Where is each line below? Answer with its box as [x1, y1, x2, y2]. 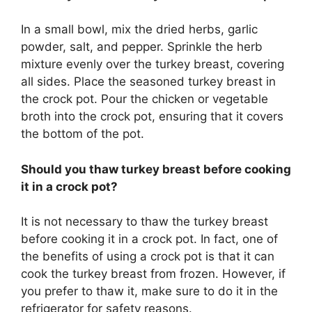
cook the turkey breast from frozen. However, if [21, 267, 286, 281]
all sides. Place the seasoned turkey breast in [21, 75, 276, 89]
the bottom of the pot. [21, 127, 144, 141]
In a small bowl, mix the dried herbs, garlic [21, 22, 258, 37]
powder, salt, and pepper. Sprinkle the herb [21, 40, 263, 54]
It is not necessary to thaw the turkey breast [21, 214, 268, 229]
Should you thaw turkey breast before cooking [21, 162, 291, 176]
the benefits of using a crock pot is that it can [21, 249, 274, 264]
